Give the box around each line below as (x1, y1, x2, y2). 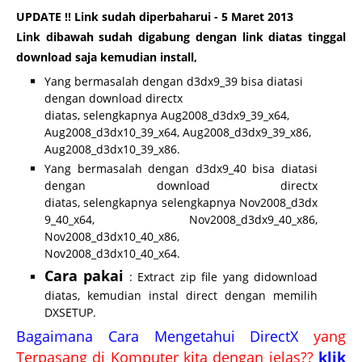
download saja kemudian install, (16, 48, 200, 65)
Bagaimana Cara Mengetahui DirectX (16, 326, 299, 346)
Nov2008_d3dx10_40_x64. (44, 246, 180, 262)
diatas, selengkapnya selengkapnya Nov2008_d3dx (44, 195, 318, 211)
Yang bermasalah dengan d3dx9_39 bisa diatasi (44, 73, 303, 89)
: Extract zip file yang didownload (124, 268, 318, 284)
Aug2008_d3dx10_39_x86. (44, 141, 180, 157)
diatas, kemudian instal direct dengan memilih (44, 287, 318, 303)
